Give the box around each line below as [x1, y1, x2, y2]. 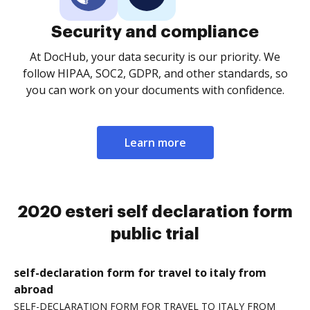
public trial [111, 226, 199, 242]
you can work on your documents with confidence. [26, 82, 284, 98]
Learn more [124, 135, 186, 150]
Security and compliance [51, 24, 259, 40]
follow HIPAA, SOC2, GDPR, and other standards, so [22, 66, 288, 81]
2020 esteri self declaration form [17, 203, 293, 220]
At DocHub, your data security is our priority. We [30, 49, 280, 64]
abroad [14, 282, 53, 297]
